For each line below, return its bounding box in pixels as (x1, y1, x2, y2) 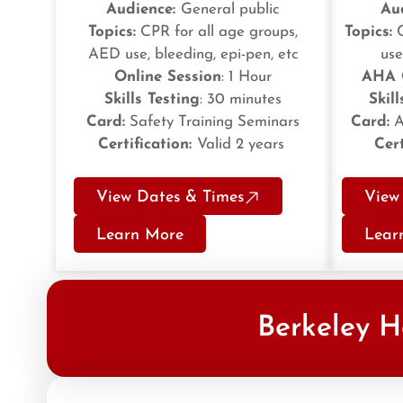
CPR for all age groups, (136, 24, 298, 40)
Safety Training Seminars (125, 114, 300, 130)
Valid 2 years (196, 137, 289, 153)
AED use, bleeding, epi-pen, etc (87, 47, 299, 63)
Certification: (97, 137, 197, 153)
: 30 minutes (200, 92, 282, 108)
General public (181, 2, 280, 18)
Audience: (106, 2, 181, 18)
